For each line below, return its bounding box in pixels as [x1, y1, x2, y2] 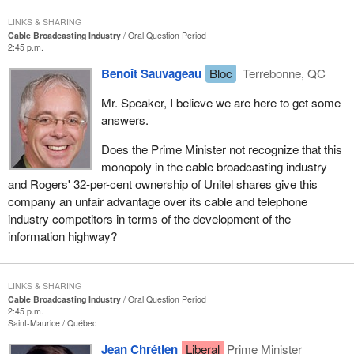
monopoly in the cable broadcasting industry [100, 158, 327, 175]
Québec [66, 317, 96, 330]
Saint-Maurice [7, 317, 62, 330]
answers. [100, 111, 149, 129]
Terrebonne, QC [239, 64, 326, 81]
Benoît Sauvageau [100, 64, 201, 82]
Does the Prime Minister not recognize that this [100, 141, 342, 158]
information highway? [7, 228, 117, 245]
